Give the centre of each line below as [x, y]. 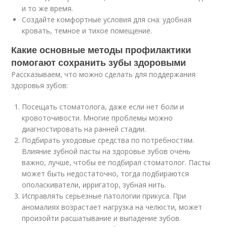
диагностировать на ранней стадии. [84, 129]
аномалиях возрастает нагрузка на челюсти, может [112, 207]
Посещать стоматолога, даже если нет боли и [103, 106]
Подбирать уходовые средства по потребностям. [108, 140]
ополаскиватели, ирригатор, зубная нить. [94, 184]
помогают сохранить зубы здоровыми [99, 62]
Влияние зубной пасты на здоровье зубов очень [106, 151]
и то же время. [48, 8]
